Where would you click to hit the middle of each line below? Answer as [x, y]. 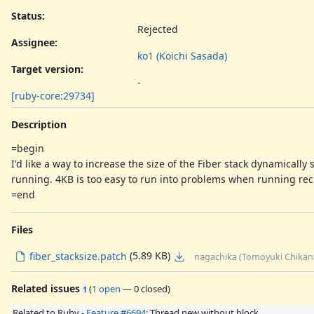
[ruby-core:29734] [53, 95]
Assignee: [34, 42]
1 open [106, 288]
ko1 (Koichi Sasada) [182, 55]
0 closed [151, 288]
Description [39, 124]
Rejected [158, 29]
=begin [28, 148]
